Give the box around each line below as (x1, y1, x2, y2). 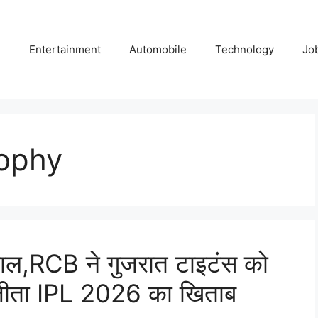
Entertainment (29, 43, 101, 56)
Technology (215, 43, 274, 56)
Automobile (129, 43, 187, 56)
